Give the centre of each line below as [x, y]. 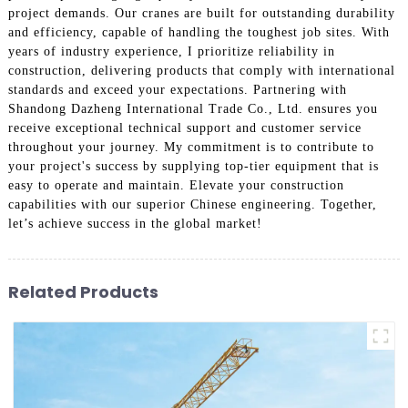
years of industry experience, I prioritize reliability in [171, 51]
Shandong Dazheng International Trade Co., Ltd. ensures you [193, 108]
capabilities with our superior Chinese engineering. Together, [192, 204]
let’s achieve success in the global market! [135, 223]
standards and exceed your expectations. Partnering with [177, 89]
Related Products [83, 291]
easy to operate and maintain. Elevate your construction [176, 185]
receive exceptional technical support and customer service [184, 127]
